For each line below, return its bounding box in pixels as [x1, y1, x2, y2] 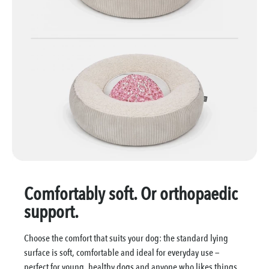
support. [24, 199, 79, 225]
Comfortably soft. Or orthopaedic [24, 181, 238, 207]
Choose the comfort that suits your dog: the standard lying [24, 231, 229, 245]
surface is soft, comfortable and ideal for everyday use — [24, 246, 220, 259]
